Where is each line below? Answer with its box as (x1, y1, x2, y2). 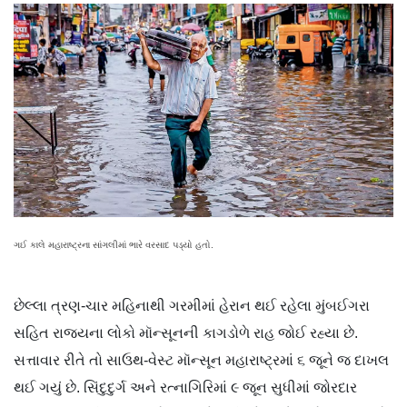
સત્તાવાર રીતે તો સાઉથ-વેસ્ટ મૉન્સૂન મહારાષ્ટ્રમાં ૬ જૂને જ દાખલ (14, 352, 389, 369)
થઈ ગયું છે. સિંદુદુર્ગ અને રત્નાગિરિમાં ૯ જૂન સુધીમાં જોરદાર (14, 380, 357, 396)
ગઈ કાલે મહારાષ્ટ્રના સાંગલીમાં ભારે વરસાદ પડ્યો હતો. (14, 240, 213, 251)
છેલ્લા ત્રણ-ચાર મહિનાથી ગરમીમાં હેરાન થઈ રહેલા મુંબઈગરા (14, 298, 370, 314)
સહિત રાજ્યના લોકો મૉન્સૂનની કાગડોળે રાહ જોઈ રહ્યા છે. (14, 325, 358, 342)
